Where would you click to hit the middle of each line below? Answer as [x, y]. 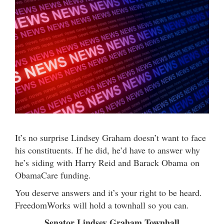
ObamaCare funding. [53, 175]
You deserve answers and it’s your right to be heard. [108, 192]
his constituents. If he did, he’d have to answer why [107, 150]
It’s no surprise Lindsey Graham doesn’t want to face [110, 137]
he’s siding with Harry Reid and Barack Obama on [107, 162]
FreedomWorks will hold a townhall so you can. [102, 205]
